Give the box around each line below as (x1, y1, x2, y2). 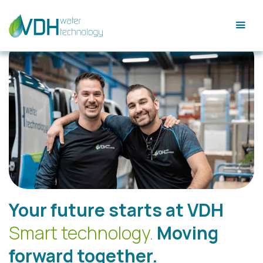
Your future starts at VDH (9, 198, 224, 222)
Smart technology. (9, 221, 157, 245)
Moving (157, 221, 218, 245)
